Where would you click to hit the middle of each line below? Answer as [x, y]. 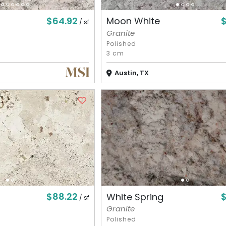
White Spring [135, 197]
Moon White [133, 21]
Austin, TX [131, 73]
